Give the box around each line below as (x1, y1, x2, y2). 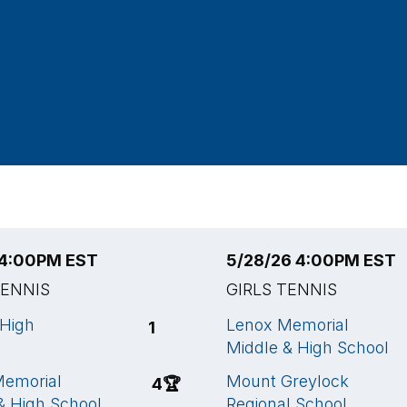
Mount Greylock (226, 372, 349, 391)
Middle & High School (226, 338, 389, 357)
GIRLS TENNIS (226, 280, 337, 299)
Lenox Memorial (226, 315, 349, 334)
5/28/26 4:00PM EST (226, 251, 396, 270)
